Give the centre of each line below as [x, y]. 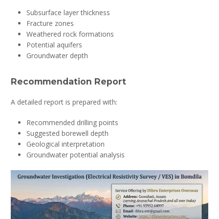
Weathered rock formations [70, 34]
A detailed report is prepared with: [64, 102]
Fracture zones [50, 23]
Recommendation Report [69, 81]
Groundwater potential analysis [76, 154]
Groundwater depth [57, 55]
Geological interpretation [66, 144]
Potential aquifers [55, 44]
